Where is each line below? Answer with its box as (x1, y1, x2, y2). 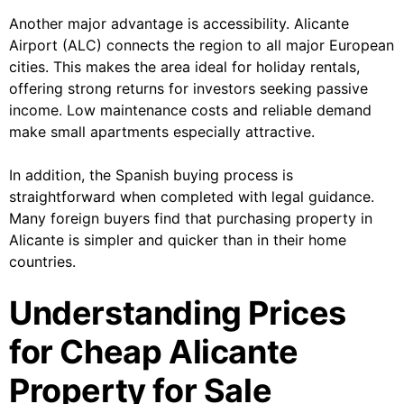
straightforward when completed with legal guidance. (9, 188, 374, 207)
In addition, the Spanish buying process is (9, 166, 293, 185)
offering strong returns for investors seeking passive (9, 79, 368, 98)
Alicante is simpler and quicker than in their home (9, 231, 346, 250)
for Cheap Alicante (9, 332, 298, 372)
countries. (9, 252, 76, 271)
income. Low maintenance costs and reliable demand (9, 101, 372, 120)
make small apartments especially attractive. (9, 123, 315, 142)
